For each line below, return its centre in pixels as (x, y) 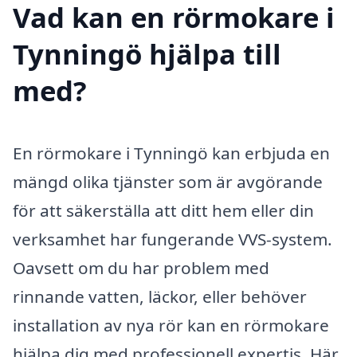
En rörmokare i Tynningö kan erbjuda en (171, 153)
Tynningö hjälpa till (147, 53)
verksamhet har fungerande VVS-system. (173, 239)
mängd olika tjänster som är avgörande (168, 181)
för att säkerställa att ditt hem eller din (163, 210)
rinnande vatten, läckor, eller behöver (160, 296)
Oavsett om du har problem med (141, 267)
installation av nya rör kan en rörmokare (171, 325)
